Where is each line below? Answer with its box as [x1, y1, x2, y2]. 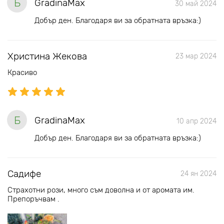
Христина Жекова [7, 50, 87, 62]
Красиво [7, 68, 37, 77]
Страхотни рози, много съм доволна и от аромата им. [7, 185, 194, 194]
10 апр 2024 [176, 117, 216, 125]
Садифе [7, 168, 41, 179]
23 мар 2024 [175, 52, 216, 60]
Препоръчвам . [7, 194, 59, 203]
